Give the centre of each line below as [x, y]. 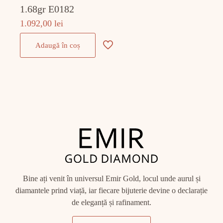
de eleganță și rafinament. [111, 202]
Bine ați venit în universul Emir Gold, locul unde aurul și [111, 178]
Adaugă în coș [58, 46]
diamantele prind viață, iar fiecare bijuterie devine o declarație [111, 190]
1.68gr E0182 [47, 9]
